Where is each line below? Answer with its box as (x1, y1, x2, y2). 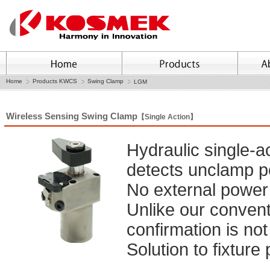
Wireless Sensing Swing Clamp (6, 111, 137, 121)
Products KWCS (33, 78, 77, 84)
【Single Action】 (137, 113, 197, 121)
